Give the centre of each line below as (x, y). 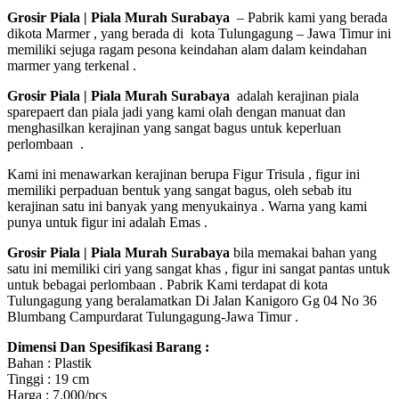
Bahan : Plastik (49, 362)
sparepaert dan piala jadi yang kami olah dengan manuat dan (176, 111)
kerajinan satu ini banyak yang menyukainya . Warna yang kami (187, 206)
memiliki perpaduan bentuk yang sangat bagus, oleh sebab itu (179, 190)
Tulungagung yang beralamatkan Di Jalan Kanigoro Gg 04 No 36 (192, 300)
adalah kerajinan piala (294, 95)
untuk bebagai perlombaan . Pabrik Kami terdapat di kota (167, 284)
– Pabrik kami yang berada (309, 17)
